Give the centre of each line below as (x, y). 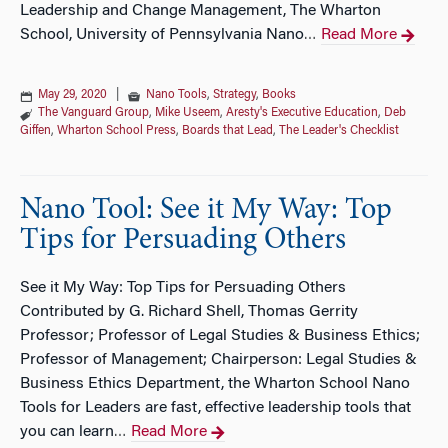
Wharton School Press (116, 131)
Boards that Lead (227, 131)
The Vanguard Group (93, 113)
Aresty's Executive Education (302, 113)
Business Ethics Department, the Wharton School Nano (215, 384)
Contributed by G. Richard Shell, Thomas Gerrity (189, 312)
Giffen (35, 131)
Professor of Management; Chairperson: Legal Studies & (218, 360)
